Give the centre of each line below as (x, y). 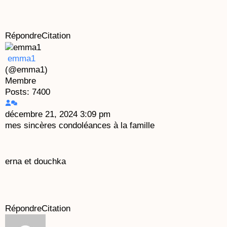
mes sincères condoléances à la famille (81, 125)
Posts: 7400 (28, 92)
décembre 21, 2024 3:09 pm (58, 114)
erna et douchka (35, 162)
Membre (21, 81)
